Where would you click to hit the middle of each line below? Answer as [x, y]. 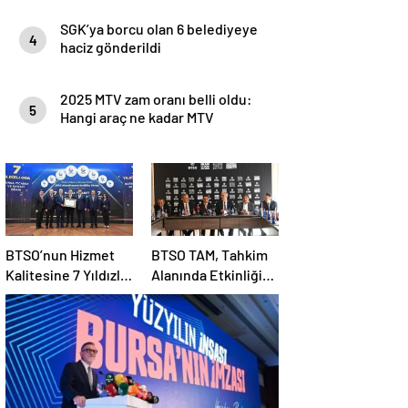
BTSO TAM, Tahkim [209, 255]
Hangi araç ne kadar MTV [137, 117]
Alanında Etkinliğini [213, 275]
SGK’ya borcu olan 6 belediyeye [159, 29]
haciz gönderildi [111, 47]
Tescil [24, 295]
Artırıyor [178, 295]
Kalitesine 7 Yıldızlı [65, 275]
